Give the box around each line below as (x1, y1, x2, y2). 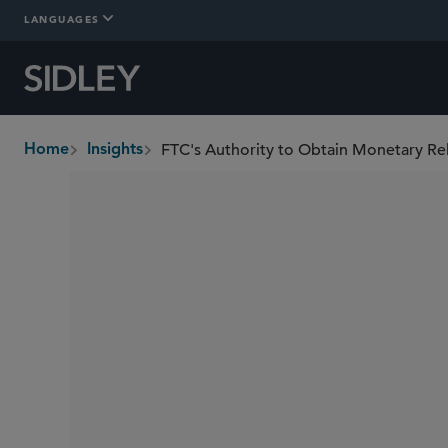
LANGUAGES (24, 11, 100, 26)
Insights (87, 142, 143, 158)
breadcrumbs (24, 151, 121, 171)
